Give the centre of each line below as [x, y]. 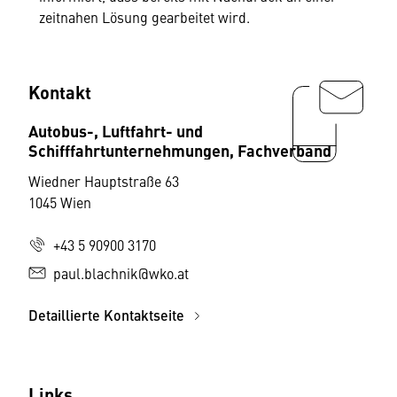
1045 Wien [60, 202]
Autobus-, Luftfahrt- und [116, 130]
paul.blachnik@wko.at [121, 273]
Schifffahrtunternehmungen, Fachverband [180, 150]
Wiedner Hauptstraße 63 [104, 181]
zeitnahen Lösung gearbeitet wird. [144, 17]
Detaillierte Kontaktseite [108, 315]
